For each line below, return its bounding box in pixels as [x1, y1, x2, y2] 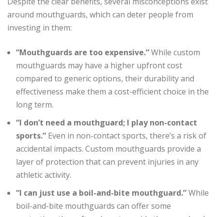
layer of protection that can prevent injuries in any [16, 156, 199, 167]
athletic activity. [16, 169, 71, 180]
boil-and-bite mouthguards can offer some [16, 200, 171, 211]
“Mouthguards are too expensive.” [16, 46, 149, 58]
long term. [16, 99, 53, 110]
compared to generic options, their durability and [16, 73, 194, 84]
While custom [149, 46, 200, 58]
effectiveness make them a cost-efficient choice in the [16, 86, 209, 97]
